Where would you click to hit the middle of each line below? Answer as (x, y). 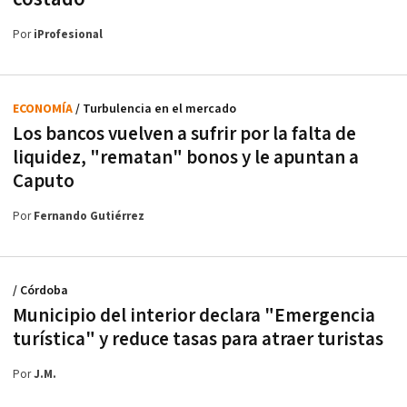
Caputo (44, 181)
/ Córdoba (40, 290)
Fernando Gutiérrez (89, 216)
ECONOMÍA (44, 109)
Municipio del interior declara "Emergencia (194, 315)
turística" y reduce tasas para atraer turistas (198, 339)
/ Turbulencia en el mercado (156, 109)
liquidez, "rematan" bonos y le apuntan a (186, 157)
